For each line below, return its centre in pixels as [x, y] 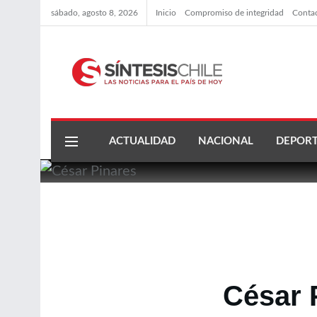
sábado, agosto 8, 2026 [94, 13]
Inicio [166, 13]
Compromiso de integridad [234, 13]
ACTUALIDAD [142, 141]
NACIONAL [226, 141]
